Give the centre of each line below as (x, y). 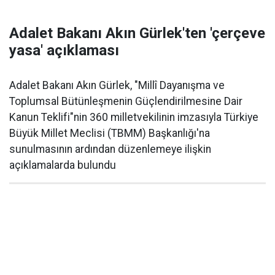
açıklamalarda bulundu (63, 165)
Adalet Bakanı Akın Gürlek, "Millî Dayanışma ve (117, 85)
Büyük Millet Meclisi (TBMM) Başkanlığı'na (110, 133)
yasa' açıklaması (64, 50)
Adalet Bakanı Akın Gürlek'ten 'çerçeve (137, 33)
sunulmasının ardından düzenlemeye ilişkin (110, 149)
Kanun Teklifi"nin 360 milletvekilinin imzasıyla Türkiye (134, 117)
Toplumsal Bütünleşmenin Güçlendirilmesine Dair (126, 101)
